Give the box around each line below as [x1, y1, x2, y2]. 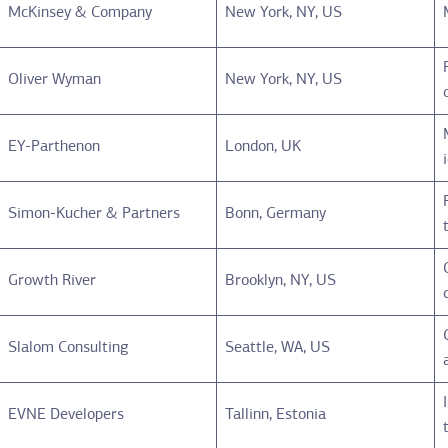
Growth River [8, 272, 97, 289]
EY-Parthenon [8, 138, 101, 155]
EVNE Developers [8, 406, 125, 423]
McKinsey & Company [8, 4, 153, 21]
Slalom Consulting [8, 339, 130, 356]
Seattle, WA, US [225, 339, 331, 356]
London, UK [225, 138, 302, 155]
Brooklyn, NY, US [225, 272, 337, 289]
